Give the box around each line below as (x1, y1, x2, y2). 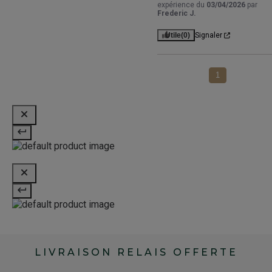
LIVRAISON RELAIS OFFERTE (34, 246, 238, 259)
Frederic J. (157, 9, 196, 18)
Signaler (194, 31, 222, 40)
